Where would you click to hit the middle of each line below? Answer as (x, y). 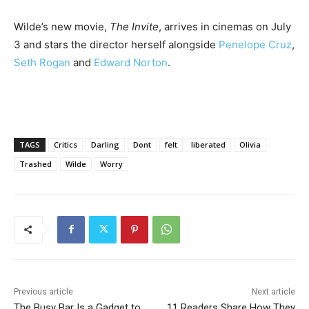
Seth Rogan (42, 62)
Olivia (250, 144)
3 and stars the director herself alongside (116, 44)
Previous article (43, 291)
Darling (105, 144)
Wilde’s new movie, (62, 26)
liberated (208, 144)
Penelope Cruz (255, 44)
